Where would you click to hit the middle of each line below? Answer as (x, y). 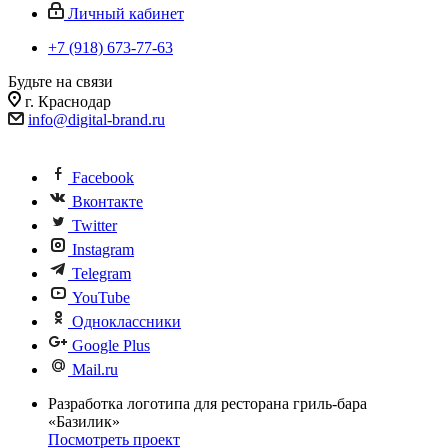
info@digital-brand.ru (96, 119)
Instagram (103, 249)
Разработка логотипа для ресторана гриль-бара (207, 403)
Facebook (103, 177)
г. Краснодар (68, 101)
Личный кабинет (126, 13)
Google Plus (111, 345)
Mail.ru (95, 369)
